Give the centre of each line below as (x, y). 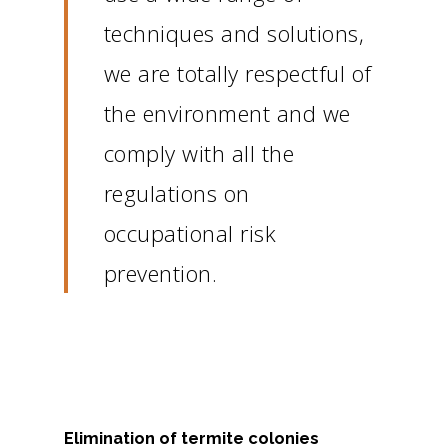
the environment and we (227, 113)
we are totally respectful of (237, 73)
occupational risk (190, 233)
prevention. (160, 273)
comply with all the (199, 153)
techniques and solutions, (234, 33)
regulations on (176, 193)
